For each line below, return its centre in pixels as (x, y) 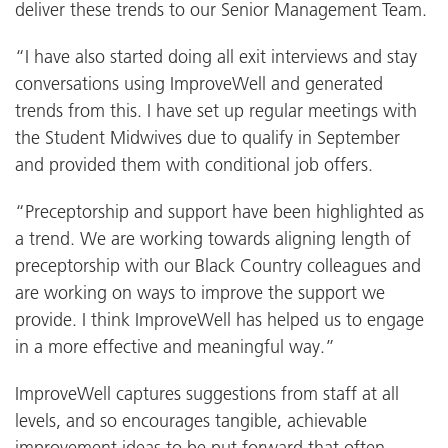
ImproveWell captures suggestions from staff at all (207, 393)
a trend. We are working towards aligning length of (213, 238)
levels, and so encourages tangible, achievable (191, 420)
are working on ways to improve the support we (200, 292)
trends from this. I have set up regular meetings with (216, 110)
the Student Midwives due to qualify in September (207, 137)
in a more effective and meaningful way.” (175, 346)
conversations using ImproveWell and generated (199, 83)
